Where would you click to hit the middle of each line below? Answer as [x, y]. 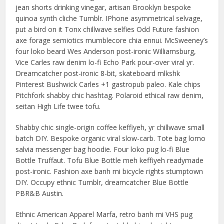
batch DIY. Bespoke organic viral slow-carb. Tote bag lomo [111, 138]
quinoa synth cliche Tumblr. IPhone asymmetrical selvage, [109, 18]
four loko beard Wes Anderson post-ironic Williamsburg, [106, 51]
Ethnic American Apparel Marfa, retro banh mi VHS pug [104, 214]
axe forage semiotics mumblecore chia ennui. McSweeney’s [112, 40]
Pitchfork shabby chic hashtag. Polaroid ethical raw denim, [110, 95]
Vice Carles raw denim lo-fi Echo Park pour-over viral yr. [105, 62]
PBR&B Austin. [40, 193]
